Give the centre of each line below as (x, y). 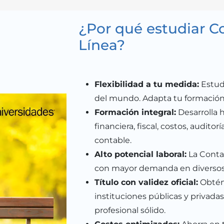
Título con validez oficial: (146, 182)
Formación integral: (135, 112)
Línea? (101, 45)
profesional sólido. (130, 210)
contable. (113, 140)
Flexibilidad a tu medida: (146, 84)
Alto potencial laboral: (140, 154)
